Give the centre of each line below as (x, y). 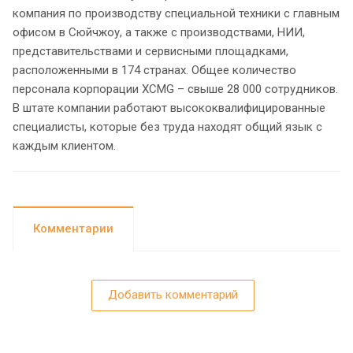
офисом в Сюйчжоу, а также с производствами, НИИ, (159, 32)
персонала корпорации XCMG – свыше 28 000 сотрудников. (175, 89)
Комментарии (73, 228)
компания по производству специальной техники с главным (176, 13)
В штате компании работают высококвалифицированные (169, 108)
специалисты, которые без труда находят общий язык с (167, 126)
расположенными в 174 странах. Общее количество (154, 70)
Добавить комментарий (173, 294)
